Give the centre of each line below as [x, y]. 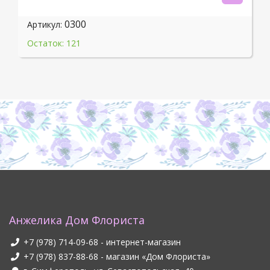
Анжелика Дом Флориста [77, 220]
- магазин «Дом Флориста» [155, 257]
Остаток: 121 [54, 43]
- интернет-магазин [141, 242]
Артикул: [45, 25]
